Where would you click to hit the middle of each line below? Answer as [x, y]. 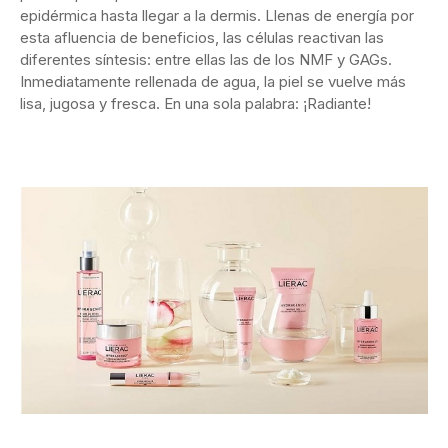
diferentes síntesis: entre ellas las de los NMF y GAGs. [206, 60]
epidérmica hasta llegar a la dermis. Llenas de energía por [217, 16]
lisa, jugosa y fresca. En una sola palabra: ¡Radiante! [195, 104]
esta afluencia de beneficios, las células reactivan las [202, 38]
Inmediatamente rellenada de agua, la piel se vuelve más [213, 82]
